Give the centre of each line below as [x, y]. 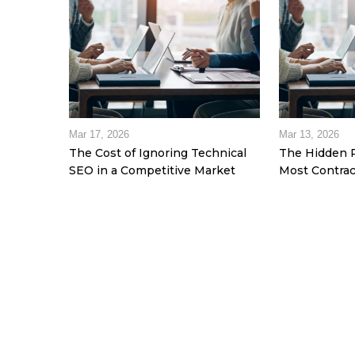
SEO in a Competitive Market [152, 171]
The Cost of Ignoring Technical [158, 153]
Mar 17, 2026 [99, 135]
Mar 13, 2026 [309, 135]
